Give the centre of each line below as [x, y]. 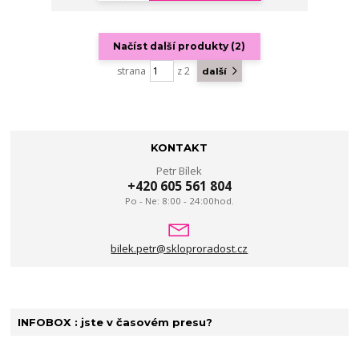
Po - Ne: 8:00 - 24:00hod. [179, 201]
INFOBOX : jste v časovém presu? [115, 322]
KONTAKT [179, 148]
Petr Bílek [179, 171]
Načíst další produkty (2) [179, 46]
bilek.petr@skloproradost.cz [179, 248]
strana [132, 71]
